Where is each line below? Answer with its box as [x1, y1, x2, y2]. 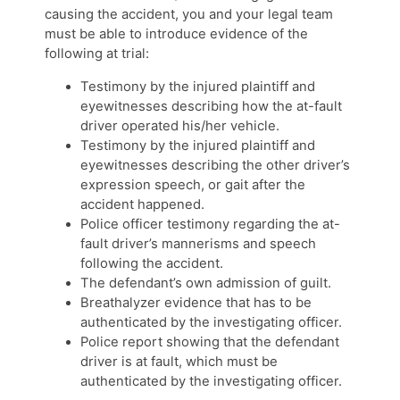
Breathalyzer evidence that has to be [80, 294, 312, 311]
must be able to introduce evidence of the [45, 26, 308, 43]
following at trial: [45, 46, 149, 62]
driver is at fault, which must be [80, 353, 278, 370]
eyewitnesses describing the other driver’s [80, 156, 350, 173]
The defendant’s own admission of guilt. [80, 274, 331, 291]
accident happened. [80, 196, 204, 212]
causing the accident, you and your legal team [45, 6, 333, 23]
